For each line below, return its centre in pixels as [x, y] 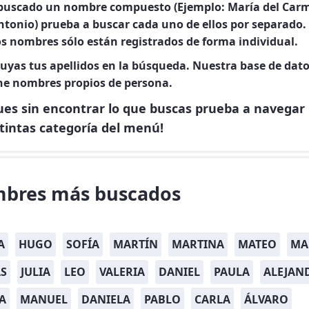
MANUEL [44, 299]
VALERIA [122, 272]
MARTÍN [136, 244]
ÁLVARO [266, 299]
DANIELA [106, 299]
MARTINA [198, 244]
